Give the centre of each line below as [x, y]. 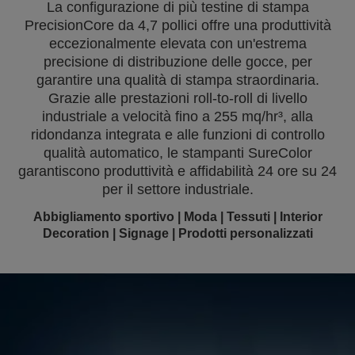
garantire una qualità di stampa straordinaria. [177, 80]
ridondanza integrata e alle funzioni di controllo [177, 135]
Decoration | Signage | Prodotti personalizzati [177, 233]
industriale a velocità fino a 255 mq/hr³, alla [177, 116]
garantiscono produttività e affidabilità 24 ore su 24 [177, 171]
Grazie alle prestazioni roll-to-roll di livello [177, 98]
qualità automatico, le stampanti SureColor [177, 153]
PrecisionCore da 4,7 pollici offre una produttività [177, 25]
